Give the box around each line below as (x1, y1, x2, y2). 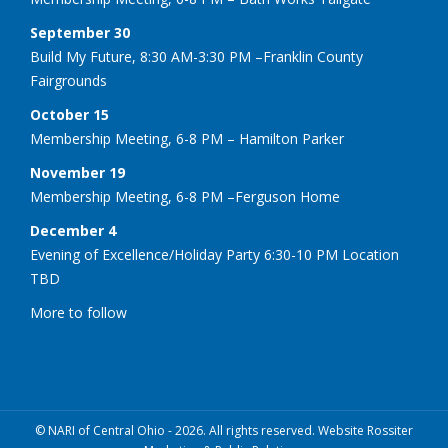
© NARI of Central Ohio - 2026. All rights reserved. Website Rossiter (35, 422, 413, 440)
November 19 (30, 163, 125, 183)
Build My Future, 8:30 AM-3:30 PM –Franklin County (30, 47, 363, 67)
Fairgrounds (30, 71, 107, 91)
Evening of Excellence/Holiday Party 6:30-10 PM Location (30, 245, 399, 265)
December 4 (30, 221, 116, 241)
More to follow (30, 303, 127, 323)
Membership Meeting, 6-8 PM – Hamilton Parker (30, 129, 344, 149)
